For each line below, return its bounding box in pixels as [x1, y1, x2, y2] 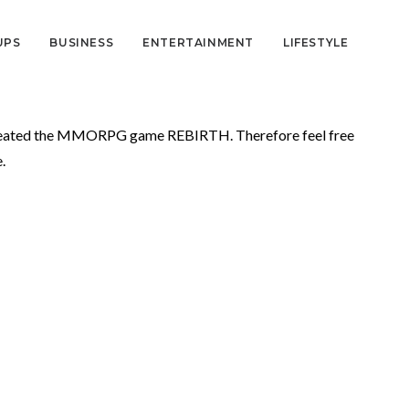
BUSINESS [49, 36, 114, 49]
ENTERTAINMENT [142, 36, 255, 49]
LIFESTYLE [283, 36, 349, 49]
